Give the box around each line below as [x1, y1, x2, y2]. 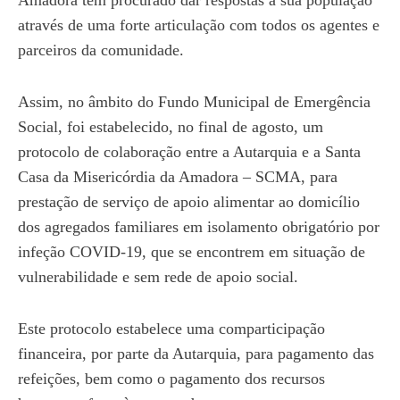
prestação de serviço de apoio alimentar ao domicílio [18, 193, 360, 211]
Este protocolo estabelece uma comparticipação [18, 320, 325, 337]
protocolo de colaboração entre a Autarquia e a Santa [18, 143, 361, 161]
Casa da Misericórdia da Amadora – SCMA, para [18, 168, 337, 186]
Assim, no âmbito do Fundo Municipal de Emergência [18, 93, 371, 111]
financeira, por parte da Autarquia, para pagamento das [18, 345, 374, 362]
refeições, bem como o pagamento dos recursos [18, 370, 325, 387]
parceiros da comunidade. [18, 41, 184, 59]
